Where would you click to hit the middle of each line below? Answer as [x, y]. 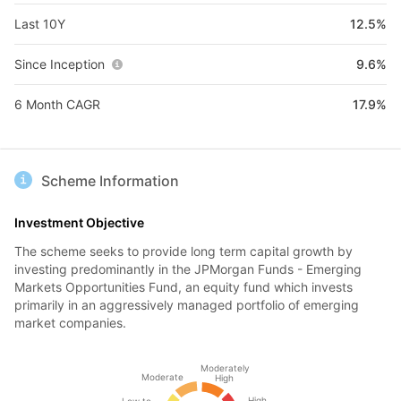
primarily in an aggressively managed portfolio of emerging [187, 305]
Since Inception [60, 64]
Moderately [225, 368]
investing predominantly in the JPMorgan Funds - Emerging [188, 269]
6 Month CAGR [57, 104]
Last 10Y [40, 24]
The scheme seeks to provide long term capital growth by [183, 251]
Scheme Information [110, 181]
